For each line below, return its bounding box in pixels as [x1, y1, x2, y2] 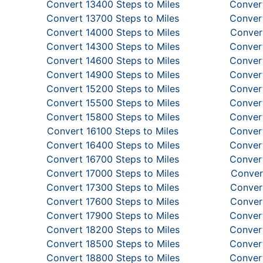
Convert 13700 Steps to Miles [46, 12, 179, 24]
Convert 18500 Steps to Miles [46, 238, 180, 249]
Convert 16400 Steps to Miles [46, 139, 180, 151]
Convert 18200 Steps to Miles [46, 224, 180, 235]
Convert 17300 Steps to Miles [46, 181, 179, 193]
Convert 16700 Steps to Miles [46, 153, 179, 165]
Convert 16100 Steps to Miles [47, 125, 178, 137]
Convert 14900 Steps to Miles [46, 69, 180, 80]
